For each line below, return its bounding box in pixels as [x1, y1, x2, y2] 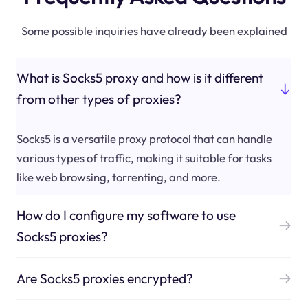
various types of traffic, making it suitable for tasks [16, 150, 272, 165]
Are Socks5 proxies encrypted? [16, 269, 193, 287]
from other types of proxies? [16, 91, 181, 108]
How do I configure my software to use [16, 206, 236, 223]
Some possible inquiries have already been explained [21, 23, 287, 38]
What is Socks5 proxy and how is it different [16, 69, 263, 87]
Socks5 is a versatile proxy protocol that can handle [16, 131, 272, 146]
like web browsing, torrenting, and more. [16, 169, 221, 184]
